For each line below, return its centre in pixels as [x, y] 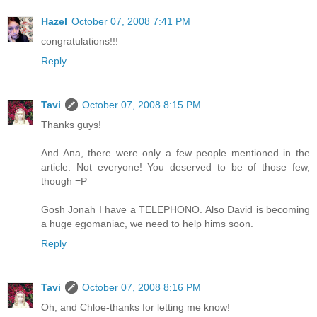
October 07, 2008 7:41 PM [131, 22]
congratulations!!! [80, 41]
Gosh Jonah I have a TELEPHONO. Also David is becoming [175, 209]
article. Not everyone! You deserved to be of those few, [175, 167]
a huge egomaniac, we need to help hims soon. [147, 224]
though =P [64, 181]
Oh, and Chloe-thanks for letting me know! [136, 307]
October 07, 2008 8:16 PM [142, 287]
